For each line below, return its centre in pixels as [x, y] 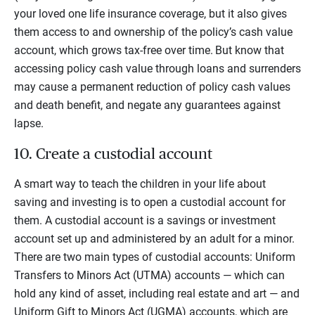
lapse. [29, 123]
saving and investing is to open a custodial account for [150, 202]
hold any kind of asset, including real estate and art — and [157, 293]
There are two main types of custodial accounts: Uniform [155, 257]
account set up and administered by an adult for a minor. [154, 238]
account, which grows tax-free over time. [114, 50]
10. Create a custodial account [113, 154]
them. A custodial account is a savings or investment [145, 220]
